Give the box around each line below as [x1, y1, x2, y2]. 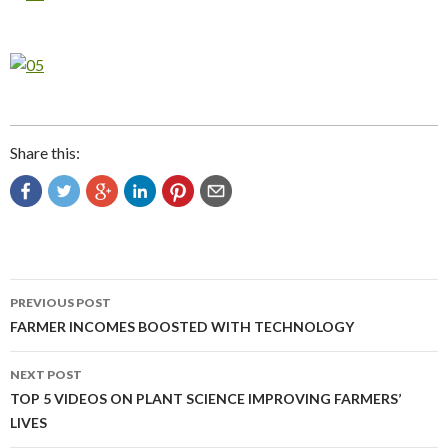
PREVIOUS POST [10, 294, 111, 310]
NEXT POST [10, 366, 82, 382]
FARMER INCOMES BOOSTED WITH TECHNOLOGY [10, 317, 354, 335]
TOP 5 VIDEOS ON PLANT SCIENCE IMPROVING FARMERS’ [10, 389, 401, 407]
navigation [9, 313, 135, 346]
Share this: [10, 142, 80, 162]
